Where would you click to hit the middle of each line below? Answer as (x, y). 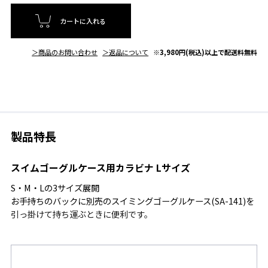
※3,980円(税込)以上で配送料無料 (205, 52)
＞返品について (126, 52)
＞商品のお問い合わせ (65, 52)
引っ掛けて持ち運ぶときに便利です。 (81, 214)
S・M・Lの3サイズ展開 (55, 187)
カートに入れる (83, 21)
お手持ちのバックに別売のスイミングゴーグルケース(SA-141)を (132, 200)
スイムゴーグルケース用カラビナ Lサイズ (100, 167)
